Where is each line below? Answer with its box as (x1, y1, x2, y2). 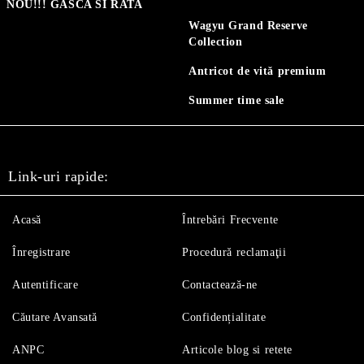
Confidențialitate (182, 310, 266, 323)
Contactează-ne (182, 278, 258, 291)
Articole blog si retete (182, 343, 292, 356)
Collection (188, 35, 243, 48)
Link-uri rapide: (8, 167, 109, 184)
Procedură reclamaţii (182, 245, 287, 258)
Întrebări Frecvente (182, 213, 279, 226)
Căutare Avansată (12, 310, 97, 323)
